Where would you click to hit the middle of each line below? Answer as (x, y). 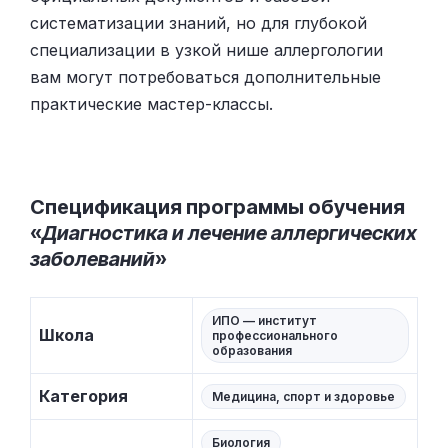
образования (252, 351)
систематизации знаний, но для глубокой (198, 23)
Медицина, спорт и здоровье (303, 397)
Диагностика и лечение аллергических (229, 233)
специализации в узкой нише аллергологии (206, 50)
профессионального (275, 336)
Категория (83, 396)
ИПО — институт (264, 321)
